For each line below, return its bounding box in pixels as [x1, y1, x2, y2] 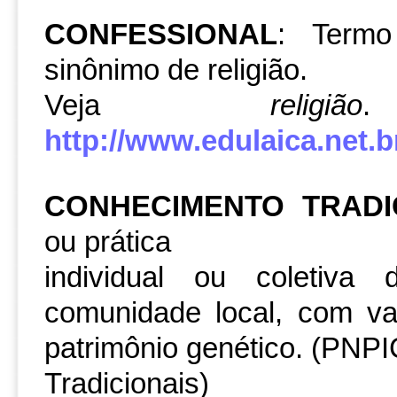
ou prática [44, 226, 171, 258]
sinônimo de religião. [44, 54, 307, 86]
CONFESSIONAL [44, 19, 277, 51]
